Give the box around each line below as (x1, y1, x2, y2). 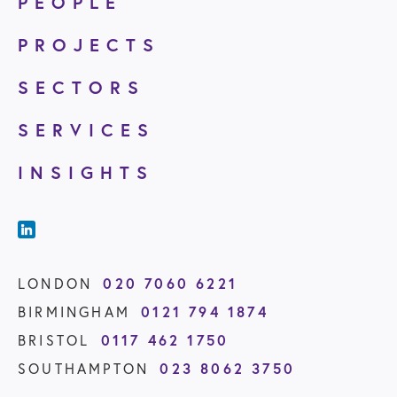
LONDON (18, 275, 93, 292)
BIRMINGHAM (18, 303, 130, 321)
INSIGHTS (18, 160, 154, 184)
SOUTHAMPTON (18, 360, 150, 378)
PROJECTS (18, 33, 160, 57)
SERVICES (18, 118, 155, 142)
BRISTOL (18, 331, 90, 349)
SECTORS (18, 75, 145, 99)
